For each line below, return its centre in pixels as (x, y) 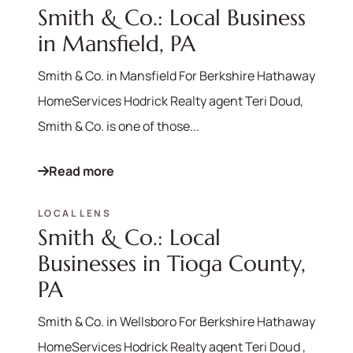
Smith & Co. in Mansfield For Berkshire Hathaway (176, 75)
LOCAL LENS (74, 213)
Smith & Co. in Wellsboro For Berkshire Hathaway (176, 322)
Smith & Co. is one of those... (119, 126)
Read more (82, 171)
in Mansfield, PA (117, 43)
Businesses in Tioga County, (172, 264)
